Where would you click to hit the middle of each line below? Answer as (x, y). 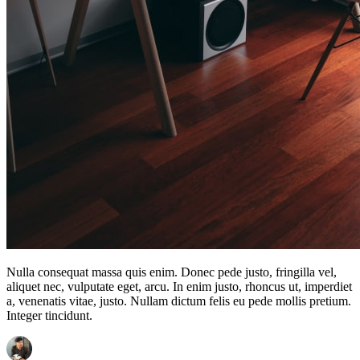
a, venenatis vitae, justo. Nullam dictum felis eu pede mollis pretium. (179, 301)
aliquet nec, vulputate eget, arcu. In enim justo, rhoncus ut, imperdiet (179, 287)
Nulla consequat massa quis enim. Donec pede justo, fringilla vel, (172, 272)
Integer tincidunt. (49, 316)
